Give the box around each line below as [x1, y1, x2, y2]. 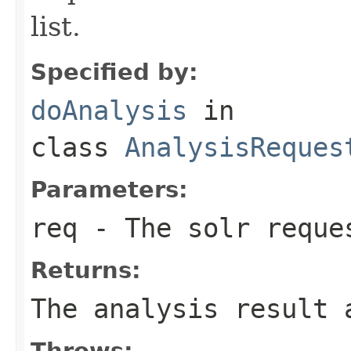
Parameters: [31, 175, 188, 203]
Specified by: [31, 58, 198, 85]
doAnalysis [31, 94, 187, 126]
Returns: [31, 256, 141, 284]
